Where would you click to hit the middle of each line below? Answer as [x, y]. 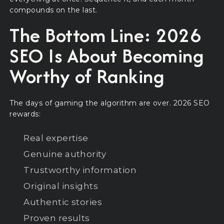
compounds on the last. [53, 10]
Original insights [61, 186]
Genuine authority [65, 154]
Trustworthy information [80, 170]
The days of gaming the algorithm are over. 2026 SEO [110, 103]
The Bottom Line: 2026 [105, 35]
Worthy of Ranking [87, 76]
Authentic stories [63, 202]
